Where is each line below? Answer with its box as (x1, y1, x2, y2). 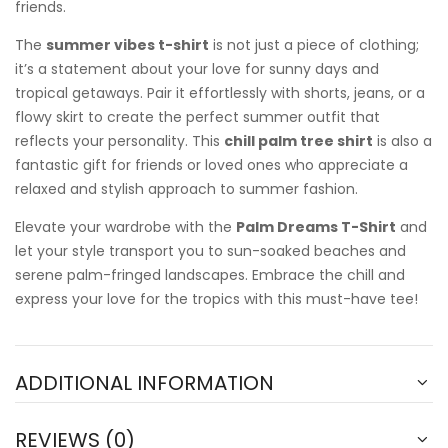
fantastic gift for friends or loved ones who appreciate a (15, 155, 408, 176)
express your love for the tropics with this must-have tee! (15, 289, 418, 310)
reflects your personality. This (15, 131, 224, 152)
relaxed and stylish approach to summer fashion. (15, 179, 358, 200)
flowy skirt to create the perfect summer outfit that (15, 107, 380, 128)
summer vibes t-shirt (46, 35, 209, 56)
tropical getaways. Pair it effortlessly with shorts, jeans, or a (15, 83, 425, 104)
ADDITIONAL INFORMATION (15, 369, 274, 398)
